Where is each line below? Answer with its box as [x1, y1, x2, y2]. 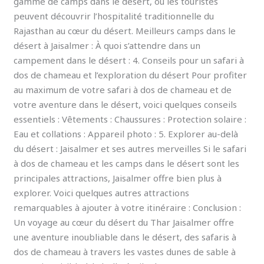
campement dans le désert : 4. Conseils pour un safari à [14, 54, 245, 67]
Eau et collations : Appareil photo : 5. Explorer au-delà [14, 128, 239, 140]
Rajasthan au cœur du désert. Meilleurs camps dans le [14, 25, 236, 37]
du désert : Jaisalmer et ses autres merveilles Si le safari [14, 143, 247, 155]
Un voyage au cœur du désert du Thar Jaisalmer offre [14, 216, 235, 229]
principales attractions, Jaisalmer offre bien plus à [14, 172, 222, 184]
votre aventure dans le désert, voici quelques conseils [14, 98, 237, 111]
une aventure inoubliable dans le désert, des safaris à [14, 231, 237, 243]
